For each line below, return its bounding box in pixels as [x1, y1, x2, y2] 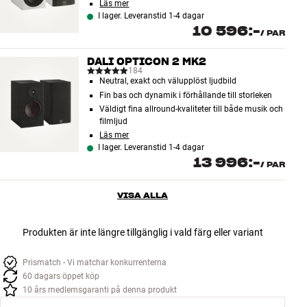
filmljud [99, 116, 128, 127]
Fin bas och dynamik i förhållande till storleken [99, 90, 273, 100]
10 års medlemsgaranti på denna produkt [23, 285, 177, 295]
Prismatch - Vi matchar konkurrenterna [23, 258, 167, 268]
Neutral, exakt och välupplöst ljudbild [99, 76, 237, 86]
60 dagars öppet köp [23, 271, 99, 282]
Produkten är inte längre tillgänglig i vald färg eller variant [22, 227, 263, 238]
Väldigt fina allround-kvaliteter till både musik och [99, 104, 284, 114]
